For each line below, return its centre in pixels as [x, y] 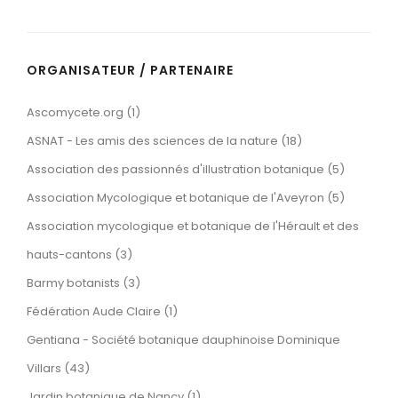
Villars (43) [58, 368]
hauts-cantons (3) [80, 255]
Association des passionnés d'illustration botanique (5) [186, 169]
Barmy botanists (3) [84, 283]
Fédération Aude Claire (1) [102, 311]
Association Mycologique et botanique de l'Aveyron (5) [186, 198]
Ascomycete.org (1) [84, 112]
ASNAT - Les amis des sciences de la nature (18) [164, 141]
